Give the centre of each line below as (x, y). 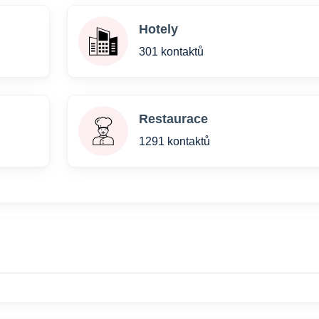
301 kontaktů (171, 52)
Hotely (158, 29)
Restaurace (173, 119)
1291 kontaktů (174, 141)
